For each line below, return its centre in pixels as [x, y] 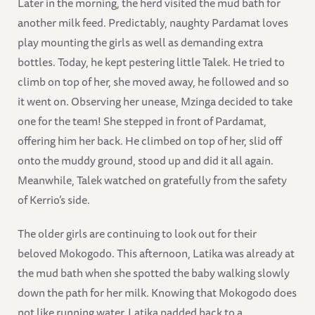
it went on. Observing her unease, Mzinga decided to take [155, 101]
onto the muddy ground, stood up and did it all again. [146, 160]
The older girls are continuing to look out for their [137, 233]
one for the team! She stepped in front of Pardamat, [142, 121]
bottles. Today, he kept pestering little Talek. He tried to [151, 62]
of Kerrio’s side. [54, 199]
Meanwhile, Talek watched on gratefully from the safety [152, 180]
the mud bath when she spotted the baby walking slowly [154, 272]
